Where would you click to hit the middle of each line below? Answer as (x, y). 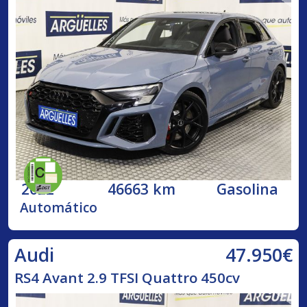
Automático (59, 207)
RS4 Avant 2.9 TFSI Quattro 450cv (127, 278)
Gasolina (248, 188)
